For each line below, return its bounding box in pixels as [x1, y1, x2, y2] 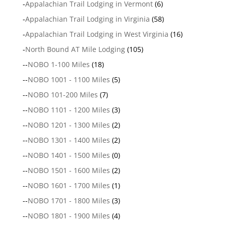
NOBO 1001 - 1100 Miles [27, 74, 110, 84]
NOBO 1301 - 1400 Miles [27, 135, 110, 145]
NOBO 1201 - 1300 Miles [27, 120, 110, 130]
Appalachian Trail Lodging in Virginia [25, 14, 150, 24]
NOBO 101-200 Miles [27, 89, 98, 99]
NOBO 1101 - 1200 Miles [27, 104, 110, 115]
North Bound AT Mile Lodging [25, 44, 125, 54]
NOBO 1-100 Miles [27, 59, 90, 69]
